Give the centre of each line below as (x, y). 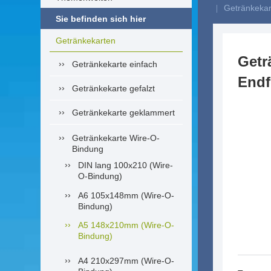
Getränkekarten (86, 41)
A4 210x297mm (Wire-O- (126, 261)
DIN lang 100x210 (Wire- (126, 165)
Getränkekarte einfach (115, 64)
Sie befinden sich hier (101, 18)
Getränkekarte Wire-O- (116, 138)
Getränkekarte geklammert (123, 113)
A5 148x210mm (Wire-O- (126, 225)
